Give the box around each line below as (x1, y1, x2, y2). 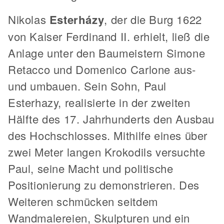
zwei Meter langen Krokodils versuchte (8, 144, 205, 159)
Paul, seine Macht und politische (8, 160, 173, 176)
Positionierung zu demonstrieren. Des (8, 177, 199, 192)
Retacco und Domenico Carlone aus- (8, 61, 196, 77)
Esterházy (49, 11, 104, 27)
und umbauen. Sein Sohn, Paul (8, 78, 166, 93)
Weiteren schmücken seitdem (8, 193, 158, 209)
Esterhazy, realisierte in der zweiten (8, 94, 190, 110)
